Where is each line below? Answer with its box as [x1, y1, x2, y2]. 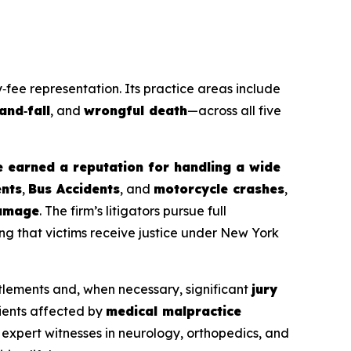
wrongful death [84, 103, 187, 119]
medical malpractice [106, 303, 241, 320]
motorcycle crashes [154, 181, 284, 197]
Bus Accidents [28, 181, 120, 197]
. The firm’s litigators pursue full [39, 203, 226, 219]
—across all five [187, 103, 281, 119]
